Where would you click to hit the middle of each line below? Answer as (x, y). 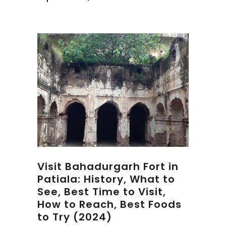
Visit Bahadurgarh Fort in (108, 166)
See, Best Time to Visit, (102, 192)
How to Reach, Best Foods (109, 204)
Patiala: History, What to (106, 179)
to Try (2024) (75, 217)
